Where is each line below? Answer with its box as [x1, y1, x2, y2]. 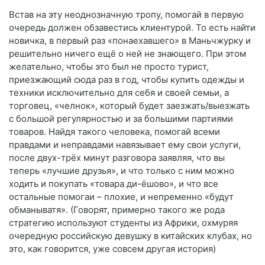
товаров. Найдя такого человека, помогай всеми [9, 125, 220, 137]
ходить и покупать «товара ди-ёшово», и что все [9, 177, 218, 189]
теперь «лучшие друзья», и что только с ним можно [9, 164, 234, 176]
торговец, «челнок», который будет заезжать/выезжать [9, 99, 250, 111]
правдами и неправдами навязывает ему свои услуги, [9, 138, 241, 150]
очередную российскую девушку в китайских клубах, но [9, 230, 252, 241]
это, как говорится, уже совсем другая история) [9, 243, 216, 254]
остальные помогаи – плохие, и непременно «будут [9, 190, 234, 202]
